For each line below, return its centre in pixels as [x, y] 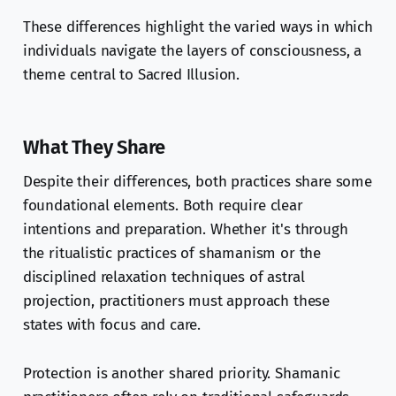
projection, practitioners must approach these [176, 301]
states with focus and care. [112, 325]
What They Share [94, 148]
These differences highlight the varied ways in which [198, 27]
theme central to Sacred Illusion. [131, 75]
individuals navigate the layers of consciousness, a [192, 51]
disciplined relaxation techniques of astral [164, 278]
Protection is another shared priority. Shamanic [181, 374]
